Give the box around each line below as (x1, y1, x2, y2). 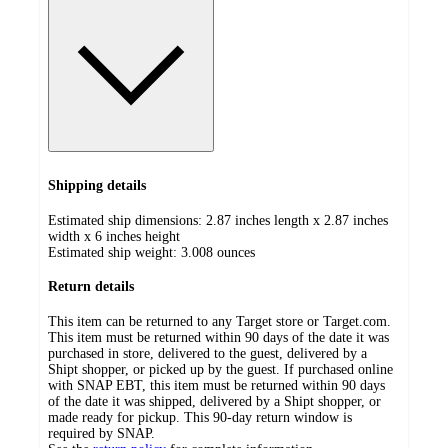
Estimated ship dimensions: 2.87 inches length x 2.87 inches (48, 212, 388, 228)
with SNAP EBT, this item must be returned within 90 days (48, 378, 385, 394)
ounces (217, 244, 255, 260)
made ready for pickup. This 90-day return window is (48, 410, 352, 426)
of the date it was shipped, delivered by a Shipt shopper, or (48, 394, 381, 410)
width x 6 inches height (48, 228, 180, 244)
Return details (48, 279, 134, 295)
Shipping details (48, 178, 146, 194)
